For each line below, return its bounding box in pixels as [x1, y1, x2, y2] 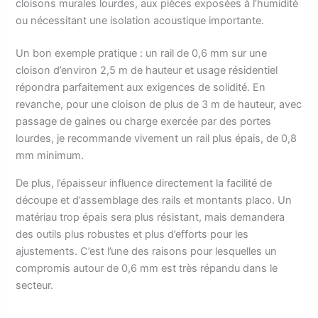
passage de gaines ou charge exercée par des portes [16, 115, 272, 128]
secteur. [16, 278, 54, 292]
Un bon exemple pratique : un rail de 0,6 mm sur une [16, 47, 268, 60]
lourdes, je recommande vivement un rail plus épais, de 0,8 [16, 132, 297, 146]
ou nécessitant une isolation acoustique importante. [16, 14, 265, 28]
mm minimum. [16, 149, 84, 163]
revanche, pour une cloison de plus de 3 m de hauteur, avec [16, 98, 302, 111]
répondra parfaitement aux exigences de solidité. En [16, 81, 266, 94]
